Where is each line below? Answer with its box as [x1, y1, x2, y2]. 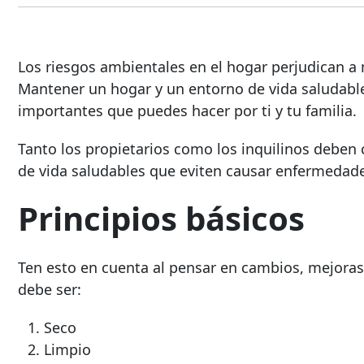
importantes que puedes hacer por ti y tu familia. [18, 100, 357, 120]
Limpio [44, 340, 91, 360]
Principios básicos [18, 195, 305, 240]
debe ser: [18, 279, 81, 300]
